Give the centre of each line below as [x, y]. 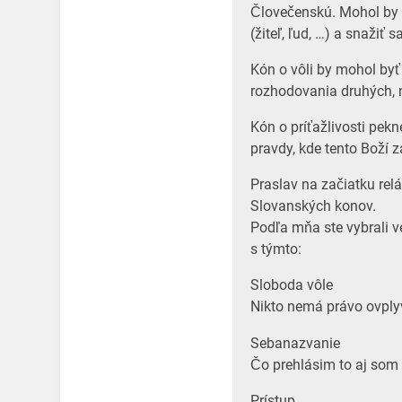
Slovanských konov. [313, 206]
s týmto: [275, 249]
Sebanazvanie [295, 343]
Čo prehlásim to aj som [324, 364]
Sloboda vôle [291, 285]
